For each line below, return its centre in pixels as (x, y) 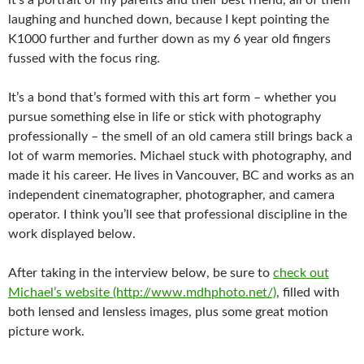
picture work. (46, 331)
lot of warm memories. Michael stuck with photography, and (180, 156)
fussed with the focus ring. (84, 58)
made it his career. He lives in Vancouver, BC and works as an (181, 175)
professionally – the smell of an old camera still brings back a (180, 136)
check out (301, 273)
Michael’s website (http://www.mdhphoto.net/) (142, 292)
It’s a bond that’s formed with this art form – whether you (172, 97)
